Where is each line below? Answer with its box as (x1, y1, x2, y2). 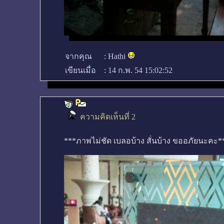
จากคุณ (65, 52, 92, 60)
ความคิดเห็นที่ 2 (80, 112, 135, 121)
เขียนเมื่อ (65, 66, 96, 74)
